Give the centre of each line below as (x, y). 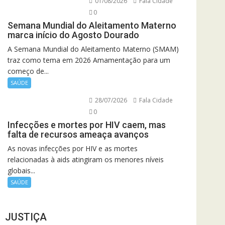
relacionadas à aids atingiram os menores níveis (86, 159)
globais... (21, 170)
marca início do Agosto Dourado (73, 35)
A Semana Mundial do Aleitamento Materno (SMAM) (93, 49)
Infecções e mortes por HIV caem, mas (87, 125)
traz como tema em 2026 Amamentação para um (89, 60)
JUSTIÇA (26, 217)
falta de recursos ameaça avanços (78, 134)
